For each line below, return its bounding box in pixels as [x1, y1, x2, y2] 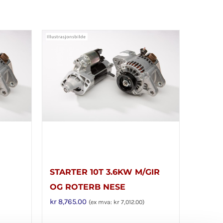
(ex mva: [88, 199, 113, 206]
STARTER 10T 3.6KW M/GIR [49, 167, 160, 177]
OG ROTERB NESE [49, 182, 125, 192]
